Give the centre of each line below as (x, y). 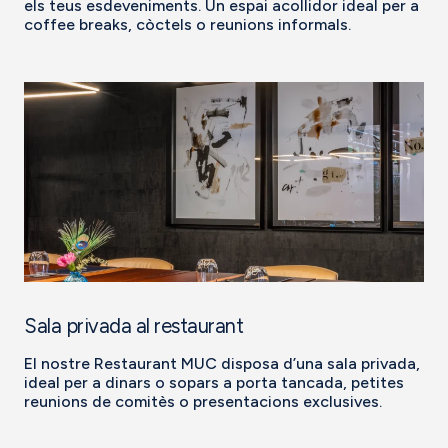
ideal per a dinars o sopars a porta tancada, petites (214, 382)
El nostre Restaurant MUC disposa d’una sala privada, (222, 363)
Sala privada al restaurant (133, 325)
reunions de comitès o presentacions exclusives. (203, 401)
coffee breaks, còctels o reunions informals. (187, 24)
